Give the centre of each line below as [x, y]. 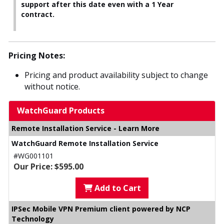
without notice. [52, 86]
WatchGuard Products [61, 110]
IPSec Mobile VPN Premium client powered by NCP [101, 208]
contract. [38, 14]
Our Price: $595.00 [48, 166]
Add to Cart [116, 188]
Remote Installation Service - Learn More [85, 128]
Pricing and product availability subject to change [116, 75]
